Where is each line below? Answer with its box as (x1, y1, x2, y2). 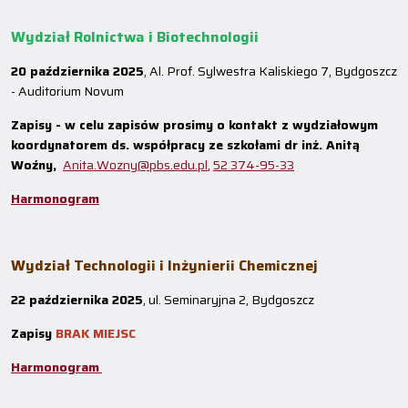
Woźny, (11, 155, 60, 175)
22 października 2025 (11, 290, 143, 310)
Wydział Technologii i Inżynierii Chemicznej (11, 254, 318, 277)
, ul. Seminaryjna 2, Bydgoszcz (143, 290, 314, 310)
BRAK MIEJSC (56, 323, 136, 343)
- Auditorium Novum (11, 81, 124, 101)
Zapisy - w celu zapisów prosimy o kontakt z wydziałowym (11, 115, 378, 135)
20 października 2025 (11, 61, 144, 81)
